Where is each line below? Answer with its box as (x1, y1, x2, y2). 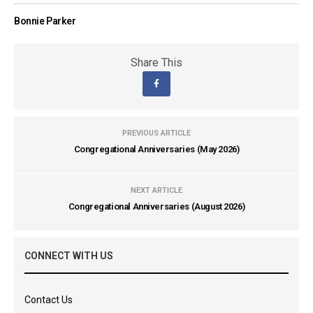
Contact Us (24, 294, 73, 305)
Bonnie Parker (14, 15, 76, 27)
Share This (131, 56, 182, 69)
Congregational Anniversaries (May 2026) (73, 144, 240, 154)
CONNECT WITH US (24, 250, 113, 261)
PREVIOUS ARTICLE (122, 129, 191, 138)
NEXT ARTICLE (131, 186, 182, 195)
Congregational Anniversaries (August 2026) (68, 201, 245, 212)
